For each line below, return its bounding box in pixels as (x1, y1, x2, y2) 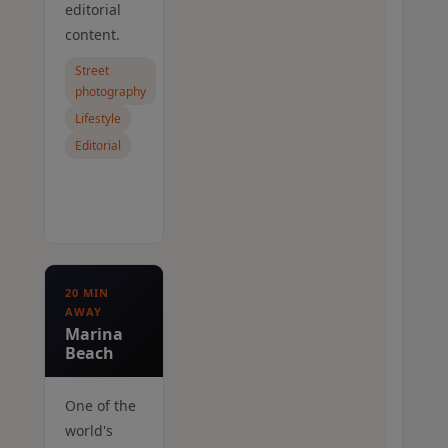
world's (65, 421, 113, 441)
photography (75, 83, 146, 101)
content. (65, 25, 120, 45)
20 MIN (65, 285, 109, 301)
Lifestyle (75, 110, 121, 128)
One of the (65, 396, 136, 416)
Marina (65, 323, 123, 346)
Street (75, 62, 109, 80)
